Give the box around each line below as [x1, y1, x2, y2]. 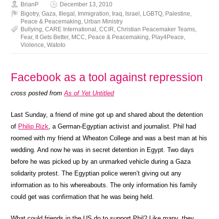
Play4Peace [152, 34, 184, 41]
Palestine [165, 10, 191, 17]
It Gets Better [35, 34, 69, 41]
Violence [21, 42, 44, 48]
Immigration [78, 10, 109, 17]
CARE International [45, 26, 97, 33]
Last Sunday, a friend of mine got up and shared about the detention [11, 111, 203, 118]
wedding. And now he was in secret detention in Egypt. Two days [11, 146, 195, 153]
